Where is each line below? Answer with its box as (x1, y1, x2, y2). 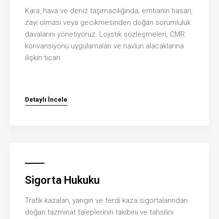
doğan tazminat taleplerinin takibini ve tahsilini (25, 207, 174, 217)
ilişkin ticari (25, 53, 60, 62)
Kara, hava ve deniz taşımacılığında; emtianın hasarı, (25, 6, 193, 15)
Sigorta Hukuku (25, 174, 100, 186)
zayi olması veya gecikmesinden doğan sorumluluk (25, 18, 191, 27)
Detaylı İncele (25, 95, 67, 103)
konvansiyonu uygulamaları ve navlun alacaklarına (25, 41, 184, 50)
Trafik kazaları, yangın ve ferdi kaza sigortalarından (25, 196, 188, 205)
